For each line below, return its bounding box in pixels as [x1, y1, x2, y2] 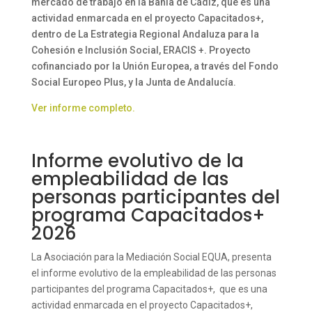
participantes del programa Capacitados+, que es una [31, 283, 267, 295]
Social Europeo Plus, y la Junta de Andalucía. [31, 77, 236, 88]
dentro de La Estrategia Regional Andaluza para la [31, 29, 259, 40]
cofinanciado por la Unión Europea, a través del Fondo [31, 61, 279, 72]
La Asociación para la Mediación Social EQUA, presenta [31, 251, 272, 263]
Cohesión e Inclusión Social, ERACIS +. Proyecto [31, 45, 251, 56]
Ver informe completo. [31, 102, 135, 114]
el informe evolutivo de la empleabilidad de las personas [31, 267, 276, 279]
